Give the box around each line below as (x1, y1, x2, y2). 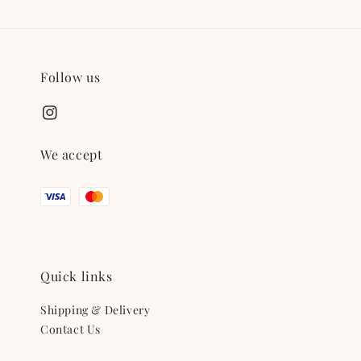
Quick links (40, 268, 113, 284)
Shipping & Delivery (40, 302, 151, 317)
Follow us (40, 68, 101, 85)
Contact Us (40, 322, 101, 337)
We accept (40, 146, 103, 163)
